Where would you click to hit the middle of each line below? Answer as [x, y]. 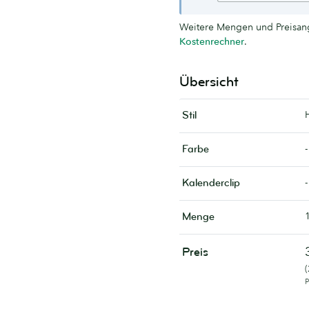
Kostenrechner [212, 41]
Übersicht [209, 81]
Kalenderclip [211, 183]
